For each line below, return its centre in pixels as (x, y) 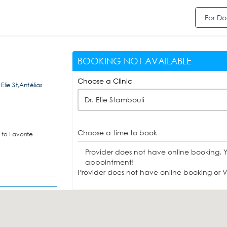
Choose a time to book (117, 133)
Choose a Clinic (105, 81)
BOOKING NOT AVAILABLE (134, 61)
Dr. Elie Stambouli (114, 100)
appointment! (109, 162)
